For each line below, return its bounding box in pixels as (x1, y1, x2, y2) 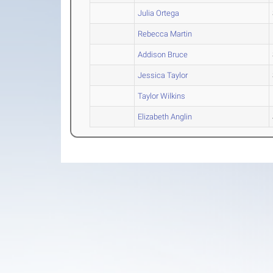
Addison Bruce (138, 50, 188, 59)
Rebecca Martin (138, 29, 193, 38)
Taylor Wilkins (138, 91, 186, 101)
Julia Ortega (138, 9, 180, 18)
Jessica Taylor (138, 71, 188, 80)
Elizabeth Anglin (138, 112, 193, 121)
